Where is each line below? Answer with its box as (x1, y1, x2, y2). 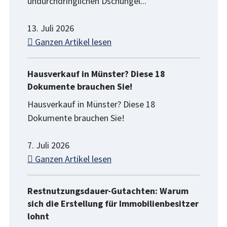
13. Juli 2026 (27, 22, 74, 34)
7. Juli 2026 (27, 139, 69, 152)
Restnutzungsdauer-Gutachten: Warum (27, 185, 188, 197)
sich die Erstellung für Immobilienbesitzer (27, 198, 199, 210)
